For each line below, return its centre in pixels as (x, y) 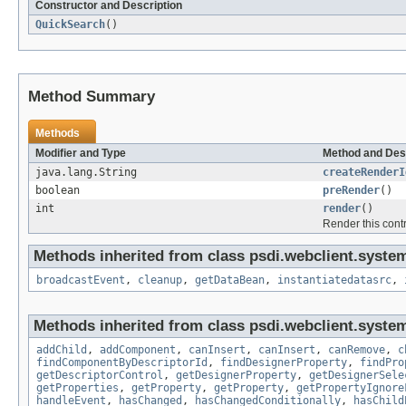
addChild (62, 350)
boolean (58, 191)
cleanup (160, 280)
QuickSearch (70, 25)
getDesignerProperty (236, 376)
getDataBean (230, 280)
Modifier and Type (81, 154)
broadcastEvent (81, 280)
